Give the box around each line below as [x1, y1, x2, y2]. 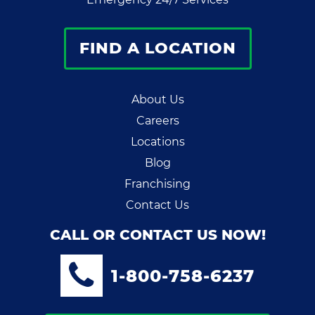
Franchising [124, 177, 191, 191]
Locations [130, 135, 185, 149]
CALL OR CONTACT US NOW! [49, 226, 266, 244]
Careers [136, 114, 179, 128]
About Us [131, 93, 184, 107]
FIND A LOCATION [79, 39, 236, 58]
